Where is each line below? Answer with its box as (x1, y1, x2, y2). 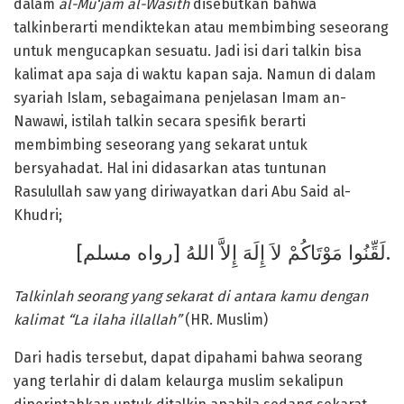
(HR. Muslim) (185, 310, 268, 328)
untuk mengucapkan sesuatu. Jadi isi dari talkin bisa (14, 41, 362, 60)
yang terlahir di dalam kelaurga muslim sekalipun (14, 372, 344, 390)
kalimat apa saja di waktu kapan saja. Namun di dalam (14, 65, 376, 83)
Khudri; (14, 206, 62, 224)
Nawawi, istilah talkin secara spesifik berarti (14, 112, 306, 130)
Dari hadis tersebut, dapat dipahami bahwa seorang (14, 348, 363, 366)
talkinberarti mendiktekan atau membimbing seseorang (14, 18, 389, 36)
